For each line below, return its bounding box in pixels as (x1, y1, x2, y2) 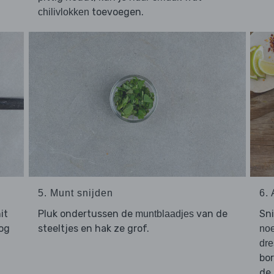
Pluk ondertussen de (37, 207, 135, 220)
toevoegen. (89, 6, 144, 18)
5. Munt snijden (37, 187, 113, 198)
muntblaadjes (135, 208, 194, 219)
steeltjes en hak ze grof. (37, 222, 149, 234)
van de (193, 207, 228, 220)
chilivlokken (37, 7, 89, 18)
